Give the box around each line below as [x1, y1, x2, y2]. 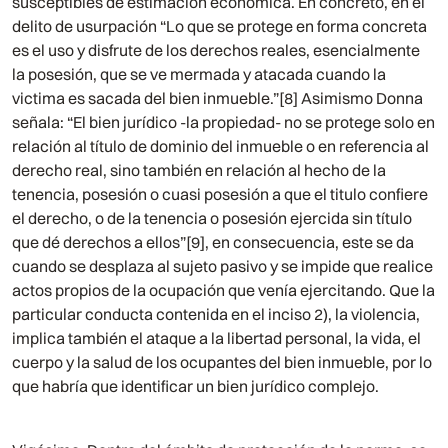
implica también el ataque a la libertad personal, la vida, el [12, 328, 422, 349]
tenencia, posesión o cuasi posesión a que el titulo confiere [12, 184, 429, 205]
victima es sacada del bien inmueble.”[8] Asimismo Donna [12, 88, 424, 109]
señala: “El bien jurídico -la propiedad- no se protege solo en [12, 112, 436, 133]
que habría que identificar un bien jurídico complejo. [12, 376, 380, 397]
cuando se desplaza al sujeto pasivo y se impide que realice [12, 256, 434, 277]
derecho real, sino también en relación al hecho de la [12, 160, 387, 181]
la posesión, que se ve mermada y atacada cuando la [12, 64, 387, 85]
